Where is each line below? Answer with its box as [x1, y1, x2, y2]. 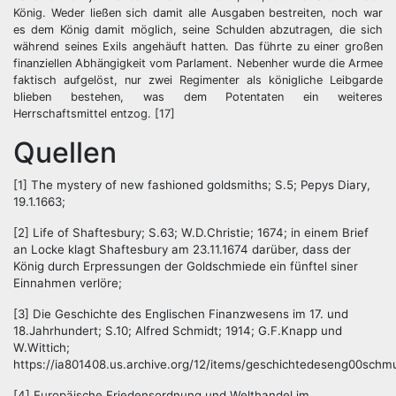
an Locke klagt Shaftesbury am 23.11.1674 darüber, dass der [13, 242, 351, 257]
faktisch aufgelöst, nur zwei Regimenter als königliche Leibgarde [13, 73, 383, 88]
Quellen [13, 135, 117, 171]
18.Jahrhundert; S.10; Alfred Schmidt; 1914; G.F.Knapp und [13, 324, 342, 339]
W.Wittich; [13, 340, 70, 355]
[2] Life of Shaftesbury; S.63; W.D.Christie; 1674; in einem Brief [13, 225, 369, 240]
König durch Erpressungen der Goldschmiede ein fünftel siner [13, 259, 358, 274]
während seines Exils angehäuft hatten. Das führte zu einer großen [13, 40, 383, 54]
